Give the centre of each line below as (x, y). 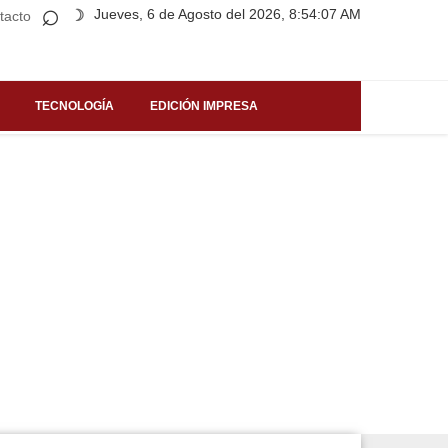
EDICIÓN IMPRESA (204, 105)
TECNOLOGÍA (74, 105)
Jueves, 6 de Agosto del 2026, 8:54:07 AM (227, 14)
